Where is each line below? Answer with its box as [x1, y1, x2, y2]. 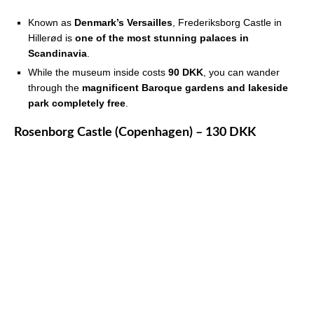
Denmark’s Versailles [74, 17, 172, 29]
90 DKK [168, 67, 203, 78]
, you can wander [203, 67, 280, 78]
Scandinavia [28, 48, 87, 60]
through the [28, 82, 82, 94]
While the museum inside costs [28, 67, 168, 78]
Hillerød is [28, 32, 75, 44]
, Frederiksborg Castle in [172, 17, 282, 29]
